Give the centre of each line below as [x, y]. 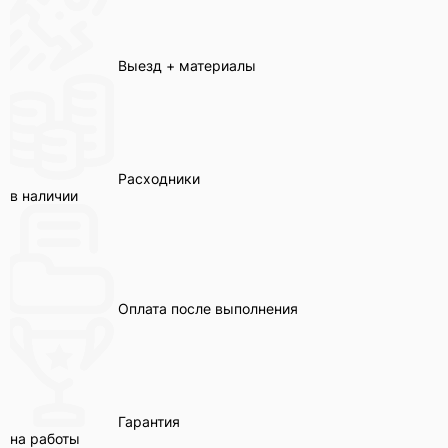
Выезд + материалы [187, 65]
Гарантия [149, 421]
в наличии [44, 195]
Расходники [159, 178]
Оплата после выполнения [208, 308]
